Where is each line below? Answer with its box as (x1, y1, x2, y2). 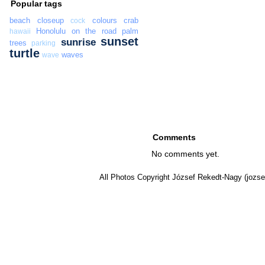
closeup (37, 16, 64, 25)
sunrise (60, 36, 96, 49)
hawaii (9, 28, 31, 35)
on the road (71, 27, 117, 36)
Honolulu (36, 27, 66, 36)
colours (92, 16, 117, 25)
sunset (101, 35, 139, 49)
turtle (9, 47, 40, 60)
